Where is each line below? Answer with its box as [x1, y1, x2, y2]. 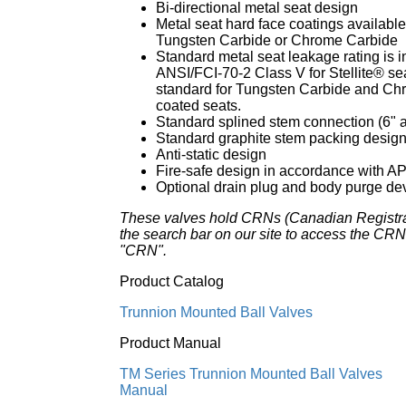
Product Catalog [120, 274, 224, 289]
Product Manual [120, 335, 221, 351]
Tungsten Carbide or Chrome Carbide [156, 33, 398, 48]
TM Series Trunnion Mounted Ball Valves [120, 366, 382, 382]
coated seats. [156, 98, 241, 113]
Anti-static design [156, 147, 266, 162]
